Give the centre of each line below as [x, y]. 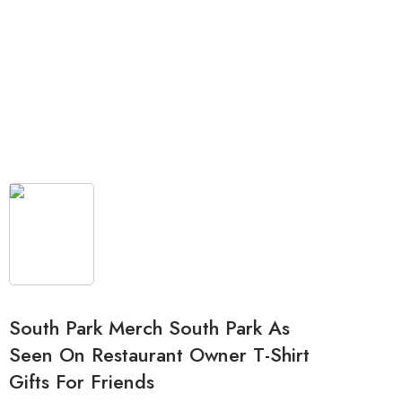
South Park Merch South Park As [149, 328]
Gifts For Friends [82, 382]
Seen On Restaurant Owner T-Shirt [159, 355]
